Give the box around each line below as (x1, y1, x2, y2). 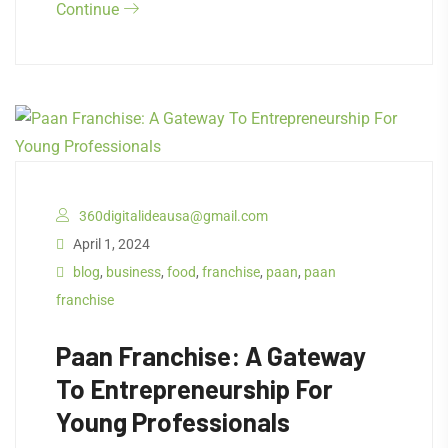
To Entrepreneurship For (56, 373, 333, 405)
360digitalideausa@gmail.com (79, 208, 268, 225)
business (106, 264, 161, 281)
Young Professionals (56, 406, 290, 438)
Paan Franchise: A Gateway (56, 340, 366, 372)
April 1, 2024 (70, 236, 150, 253)
